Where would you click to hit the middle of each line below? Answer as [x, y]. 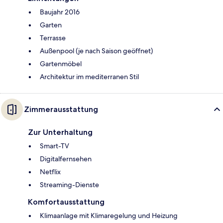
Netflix [50, 172]
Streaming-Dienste [69, 185]
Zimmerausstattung [61, 110]
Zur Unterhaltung [60, 132]
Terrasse [53, 38]
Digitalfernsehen [66, 159]
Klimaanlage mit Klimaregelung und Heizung [109, 216]
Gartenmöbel [61, 64]
